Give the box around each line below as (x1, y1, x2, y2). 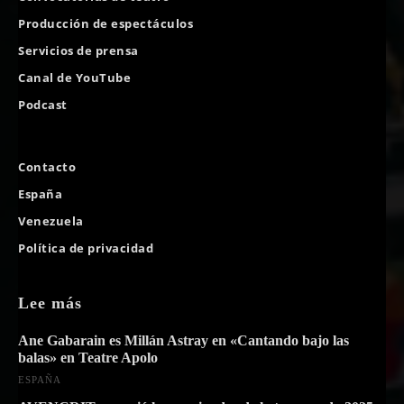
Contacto (18, 158, 76, 175)
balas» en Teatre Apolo (18, 349, 158, 365)
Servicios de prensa (18, 41, 139, 59)
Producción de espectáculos (18, 14, 193, 32)
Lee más (18, 293, 82, 312)
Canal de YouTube (18, 69, 131, 86)
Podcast (18, 96, 68, 113)
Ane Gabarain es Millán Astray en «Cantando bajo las (18, 332, 349, 348)
